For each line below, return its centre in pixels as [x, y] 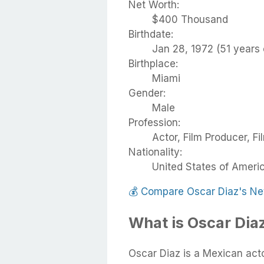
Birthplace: [153, 64]
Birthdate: [151, 34]
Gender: [147, 93]
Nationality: [155, 152]
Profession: [154, 123]
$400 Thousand [190, 19]
